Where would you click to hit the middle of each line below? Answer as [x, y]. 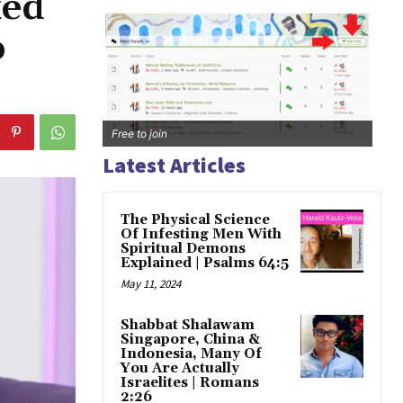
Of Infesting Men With [201, 235]
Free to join [139, 134]
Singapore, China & [190, 340]
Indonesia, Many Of [191, 354]
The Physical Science [195, 220]
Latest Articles [174, 166]
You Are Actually [180, 369]
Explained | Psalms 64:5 [205, 264]
